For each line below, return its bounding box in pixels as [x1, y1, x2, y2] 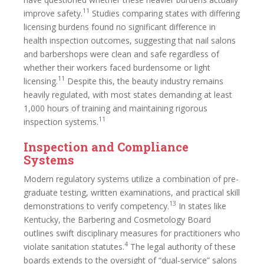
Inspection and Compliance [24, 138, 189, 154]
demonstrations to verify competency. [24, 200, 169, 212]
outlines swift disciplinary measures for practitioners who [24, 227, 240, 239]
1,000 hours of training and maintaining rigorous [24, 102, 207, 114]
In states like [176, 200, 226, 212]
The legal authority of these [128, 240, 236, 252]
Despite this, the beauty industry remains [65, 75, 223, 87]
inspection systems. [24, 115, 98, 127]
